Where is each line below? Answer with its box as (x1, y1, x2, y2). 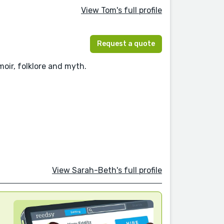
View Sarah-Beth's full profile (52, 165, 162, 175)
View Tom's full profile (81, 5, 162, 15)
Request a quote (97, 39, 155, 48)
